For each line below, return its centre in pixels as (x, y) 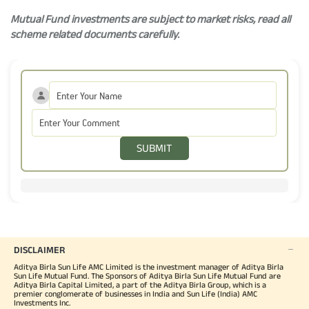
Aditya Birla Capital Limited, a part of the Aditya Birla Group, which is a (140, 285)
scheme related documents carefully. (95, 34)
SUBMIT (154, 148)
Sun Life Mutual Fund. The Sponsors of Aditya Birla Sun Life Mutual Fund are (147, 276)
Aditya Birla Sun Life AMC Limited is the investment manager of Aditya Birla (149, 267)
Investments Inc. (42, 302)
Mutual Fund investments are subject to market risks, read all (150, 19)
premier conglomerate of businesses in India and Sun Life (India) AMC (136, 293)
